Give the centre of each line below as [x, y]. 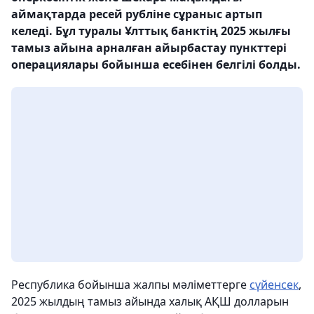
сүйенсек [274, 285]
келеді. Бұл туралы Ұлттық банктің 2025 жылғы [151, 31]
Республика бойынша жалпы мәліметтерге [130, 285]
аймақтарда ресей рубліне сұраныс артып [137, 14]
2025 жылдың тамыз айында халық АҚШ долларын [150, 301]
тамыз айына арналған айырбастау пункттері [149, 48]
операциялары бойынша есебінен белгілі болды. [156, 64]
